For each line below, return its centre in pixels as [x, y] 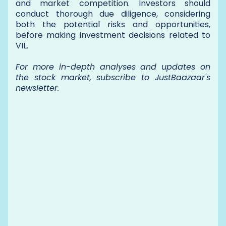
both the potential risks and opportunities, [113, 24]
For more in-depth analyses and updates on [113, 67]
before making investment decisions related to [113, 35]
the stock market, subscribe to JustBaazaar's [113, 77]
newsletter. [37, 88]
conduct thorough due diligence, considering [113, 14]
